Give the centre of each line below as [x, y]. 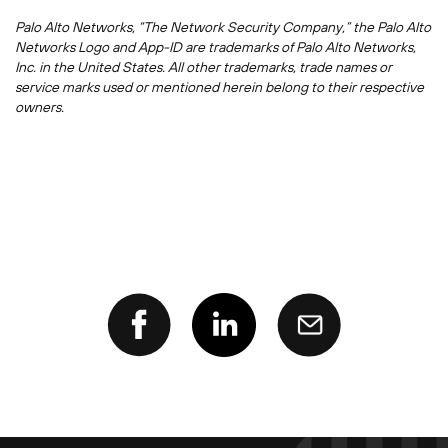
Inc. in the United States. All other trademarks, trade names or [203, 67]
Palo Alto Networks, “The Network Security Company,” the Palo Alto [223, 27]
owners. [39, 107]
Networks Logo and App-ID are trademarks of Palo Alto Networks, [215, 47]
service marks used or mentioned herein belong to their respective [219, 87]
